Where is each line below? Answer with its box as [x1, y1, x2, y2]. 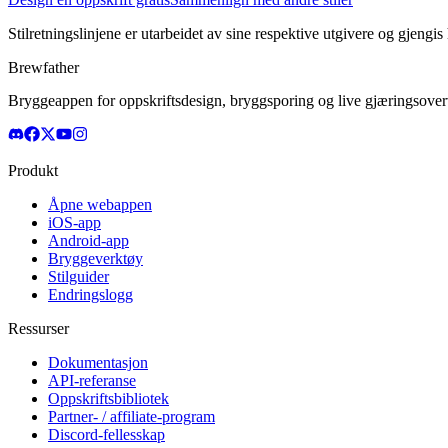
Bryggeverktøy [48, 249, 143, 267]
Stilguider [48, 267, 109, 285]
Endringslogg [48, 285, 133, 303]
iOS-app [48, 213, 101, 231]
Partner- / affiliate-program [48, 407, 215, 425]
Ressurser [8, 319, 69, 337]
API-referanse [48, 371, 136, 389]
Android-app [48, 231, 129, 249]
